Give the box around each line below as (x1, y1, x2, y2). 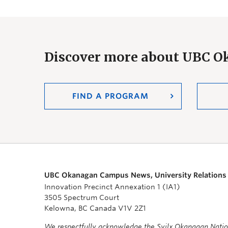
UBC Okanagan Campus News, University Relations (44, 171, 226, 179)
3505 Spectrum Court (44, 193, 119, 202)
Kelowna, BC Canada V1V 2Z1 (44, 204, 146, 212)
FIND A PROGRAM (72, 92, 149, 101)
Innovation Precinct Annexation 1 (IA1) (44, 183, 180, 191)
